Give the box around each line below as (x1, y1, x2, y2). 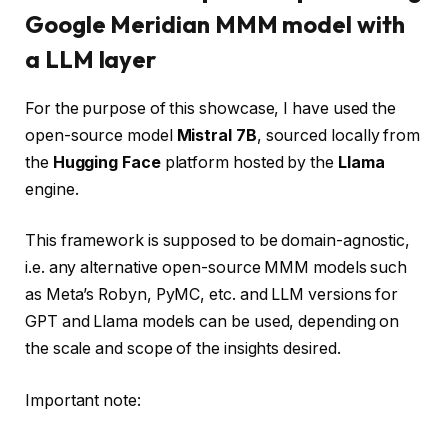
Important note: (25, 390, 141, 410)
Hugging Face (52, 152, 161, 172)
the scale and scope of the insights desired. (25, 339, 341, 359)
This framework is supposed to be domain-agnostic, (25, 231, 411, 251)
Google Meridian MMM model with (25, 8, 405, 39)
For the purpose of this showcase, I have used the (25, 98, 397, 118)
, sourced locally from (256, 125, 421, 145)
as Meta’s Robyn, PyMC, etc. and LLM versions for (25, 285, 399, 305)
